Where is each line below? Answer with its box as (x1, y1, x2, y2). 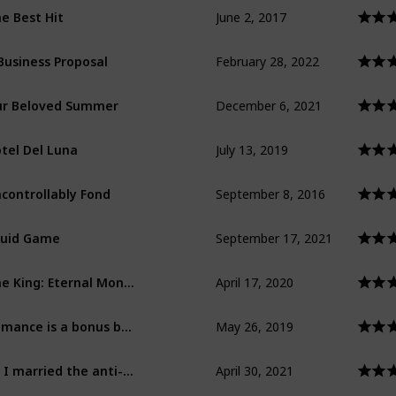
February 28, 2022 (216, 38, 319, 56)
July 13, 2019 (216, 126, 288, 144)
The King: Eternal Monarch (124, 267, 134, 285)
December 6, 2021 (216, 82, 322, 100)
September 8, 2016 (216, 171, 325, 188)
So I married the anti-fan (123, 355, 133, 373)
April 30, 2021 (216, 347, 293, 365)
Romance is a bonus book (121, 311, 132, 329)
